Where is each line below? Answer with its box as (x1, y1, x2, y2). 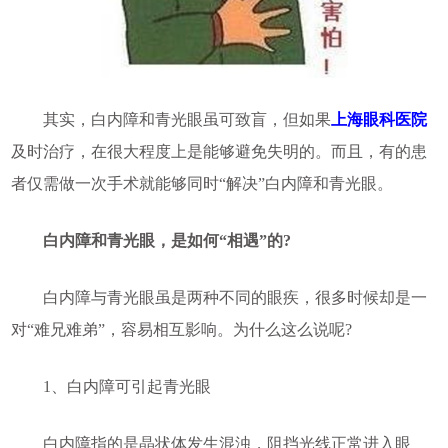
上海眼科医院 (330, 110, 427, 128)
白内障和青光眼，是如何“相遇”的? (10, 231, 291, 249)
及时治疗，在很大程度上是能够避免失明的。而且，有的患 (10, 142, 427, 160)
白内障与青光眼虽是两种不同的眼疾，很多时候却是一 (10, 288, 427, 306)
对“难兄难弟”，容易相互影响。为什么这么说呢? (10, 320, 352, 338)
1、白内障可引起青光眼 (10, 377, 211, 395)
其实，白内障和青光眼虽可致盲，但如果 (10, 110, 331, 128)
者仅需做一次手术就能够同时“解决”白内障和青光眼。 (10, 174, 393, 192)
